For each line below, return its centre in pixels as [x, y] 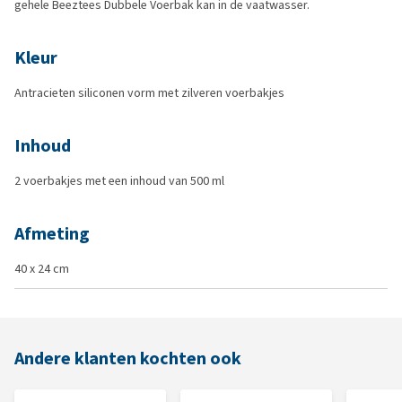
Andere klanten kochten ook [128, 358]
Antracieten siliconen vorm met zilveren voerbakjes [149, 93]
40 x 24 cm [42, 269]
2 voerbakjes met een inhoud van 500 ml [119, 181]
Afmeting [52, 234]
